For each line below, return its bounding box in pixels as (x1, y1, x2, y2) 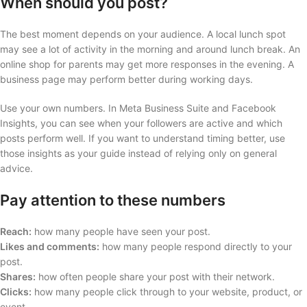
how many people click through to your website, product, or (32, 285, 302, 297)
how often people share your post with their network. (36, 270, 275, 282)
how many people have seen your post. (32, 225, 210, 237)
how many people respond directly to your (99, 240, 292, 252)
